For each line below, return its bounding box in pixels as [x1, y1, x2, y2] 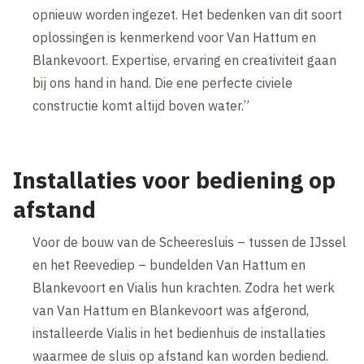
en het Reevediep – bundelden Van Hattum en [32, 256, 306, 273]
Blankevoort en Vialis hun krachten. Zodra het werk [32, 279, 336, 296]
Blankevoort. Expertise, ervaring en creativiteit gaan [32, 51, 337, 68]
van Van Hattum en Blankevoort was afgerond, [32, 301, 310, 318]
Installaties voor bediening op [13, 164, 336, 195]
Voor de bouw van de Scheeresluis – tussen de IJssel [32, 233, 347, 250]
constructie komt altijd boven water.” [32, 97, 250, 114]
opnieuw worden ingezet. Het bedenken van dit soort [32, 6, 343, 23]
